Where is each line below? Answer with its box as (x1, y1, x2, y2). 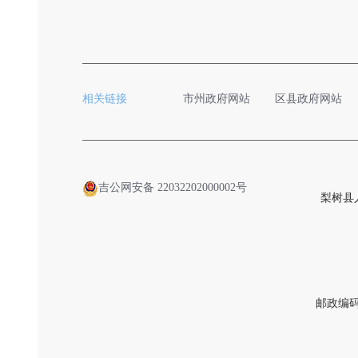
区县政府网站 (275, 93, 343, 105)
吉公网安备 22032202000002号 (98, 181, 248, 193)
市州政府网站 (183, 93, 251, 105)
